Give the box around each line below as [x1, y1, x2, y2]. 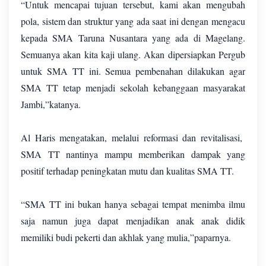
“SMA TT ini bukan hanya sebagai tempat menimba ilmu [21, 198, 245, 211]
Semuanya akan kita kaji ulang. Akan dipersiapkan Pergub [21, 48, 245, 61]
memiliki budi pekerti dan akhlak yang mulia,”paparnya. [21, 231, 234, 244]
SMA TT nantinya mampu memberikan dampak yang [21, 148, 245, 161]
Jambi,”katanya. [21, 98, 81, 111]
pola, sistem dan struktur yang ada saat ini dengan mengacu [21, 15, 245, 28]
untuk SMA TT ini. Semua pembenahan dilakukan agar [21, 65, 245, 78]
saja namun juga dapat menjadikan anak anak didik [21, 214, 245, 227]
